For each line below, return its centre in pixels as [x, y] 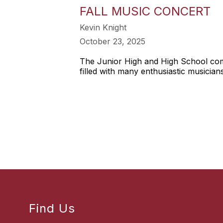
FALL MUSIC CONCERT [145, 11]
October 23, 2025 [112, 41]
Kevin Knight [103, 27]
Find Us [52, 209]
